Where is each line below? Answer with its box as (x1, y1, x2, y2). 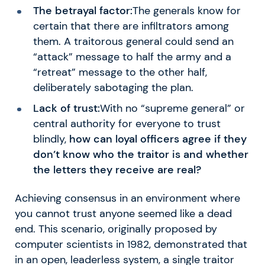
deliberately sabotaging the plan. (33, 80, 193, 94)
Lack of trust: (33, 101, 100, 115)
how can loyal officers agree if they (69, 132, 247, 146)
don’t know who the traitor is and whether (33, 147, 248, 161)
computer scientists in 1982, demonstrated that (15, 237, 247, 251)
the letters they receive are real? (33, 163, 201, 176)
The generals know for (132, 4, 241, 17)
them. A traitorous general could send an (33, 34, 234, 48)
